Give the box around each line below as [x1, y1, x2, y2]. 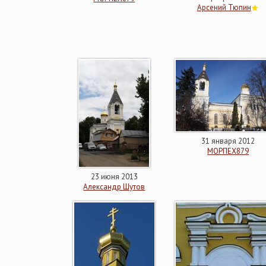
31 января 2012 [201, 136, 255, 146]
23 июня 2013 [90, 172, 138, 182]
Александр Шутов [83, 182, 145, 192]
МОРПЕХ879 [207, 146, 249, 156]
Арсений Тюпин [197, 2, 251, 12]
